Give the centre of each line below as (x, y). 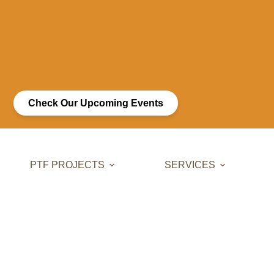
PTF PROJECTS (67, 165)
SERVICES (190, 165)
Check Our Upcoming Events (96, 103)
